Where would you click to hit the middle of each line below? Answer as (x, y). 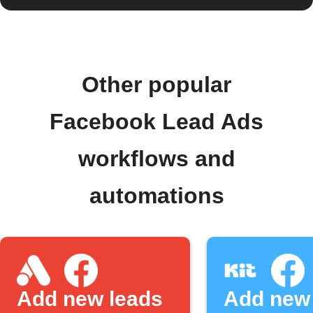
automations (156, 196)
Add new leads (90, 299)
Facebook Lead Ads (156, 122)
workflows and (156, 159)
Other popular (156, 85)
